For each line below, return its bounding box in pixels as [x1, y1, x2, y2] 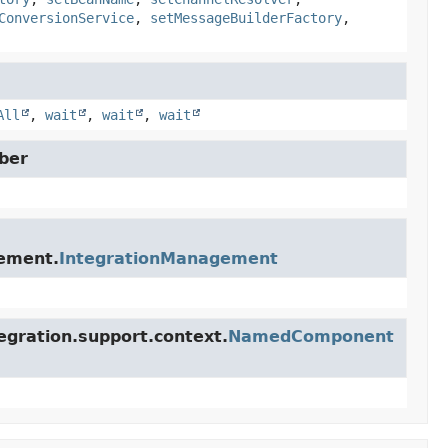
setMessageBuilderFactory [149, 10, 342, 26]
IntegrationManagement [58, 249, 278, 268]
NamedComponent [227, 327, 394, 346]
